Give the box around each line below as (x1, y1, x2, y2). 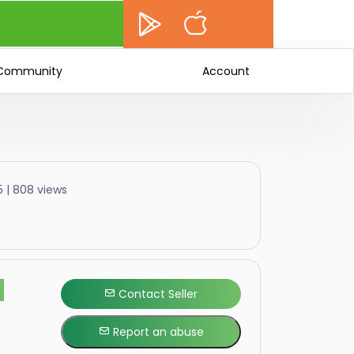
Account (202, 63, 250, 79)
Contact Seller (115, 286, 198, 302)
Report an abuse (109, 324, 204, 340)
